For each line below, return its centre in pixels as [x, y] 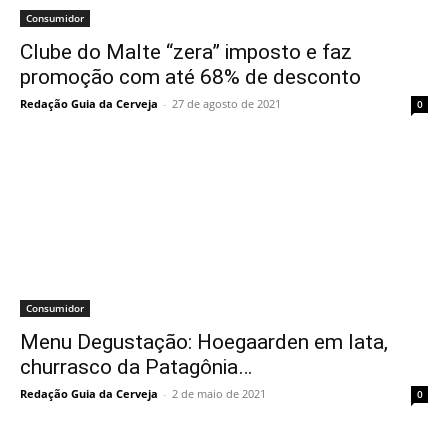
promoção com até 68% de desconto [190, 77]
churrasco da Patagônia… [136, 367]
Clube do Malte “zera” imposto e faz [186, 52]
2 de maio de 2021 [219, 393]
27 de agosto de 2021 [226, 103]
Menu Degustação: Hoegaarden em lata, [204, 342]
